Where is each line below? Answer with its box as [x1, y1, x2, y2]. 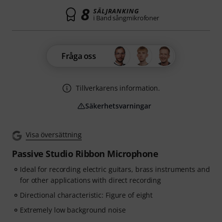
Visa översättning [26, 130, 82, 139]
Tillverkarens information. [75, 83, 161, 93]
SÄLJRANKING [93, 6, 139, 15]
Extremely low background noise [20, 205, 126, 215]
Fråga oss [61, 51, 96, 61]
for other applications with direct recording [20, 175, 162, 185]
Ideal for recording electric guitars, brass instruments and [20, 165, 210, 174]
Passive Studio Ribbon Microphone [12, 148, 158, 160]
